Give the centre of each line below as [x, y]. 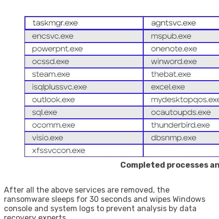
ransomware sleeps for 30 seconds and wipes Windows [105, 199]
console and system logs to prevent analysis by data [100, 208]
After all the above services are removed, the [87, 190]
